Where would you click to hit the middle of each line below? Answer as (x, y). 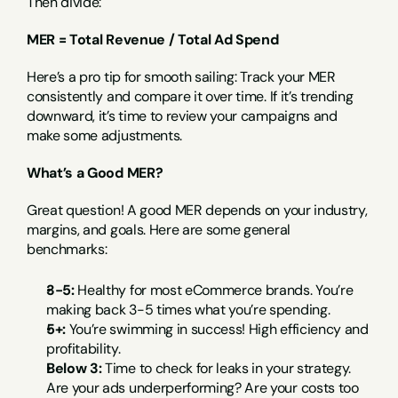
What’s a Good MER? (95, 173)
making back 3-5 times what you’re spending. (188, 310)
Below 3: (74, 368)
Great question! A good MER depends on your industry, (197, 210)
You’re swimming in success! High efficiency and (217, 329)
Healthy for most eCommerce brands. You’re (214, 290)
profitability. (84, 349)
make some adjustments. (104, 135)
